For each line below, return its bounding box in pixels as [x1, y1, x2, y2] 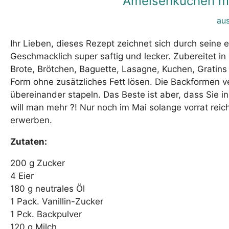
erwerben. [10, 115, 52, 126]
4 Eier [10, 171, 34, 181]
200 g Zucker [10, 158, 65, 169]
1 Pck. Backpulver [10, 209, 82, 220]
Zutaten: [10, 136, 47, 147]
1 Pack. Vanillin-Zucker [10, 196, 103, 207]
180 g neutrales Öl [10, 184, 85, 194]
